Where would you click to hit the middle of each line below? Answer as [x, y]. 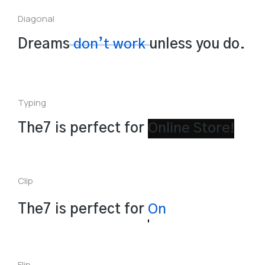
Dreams [46, 44]
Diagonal [36, 19]
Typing [32, 103]
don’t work [109, 44]
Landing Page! [195, 209]
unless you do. [197, 44]
